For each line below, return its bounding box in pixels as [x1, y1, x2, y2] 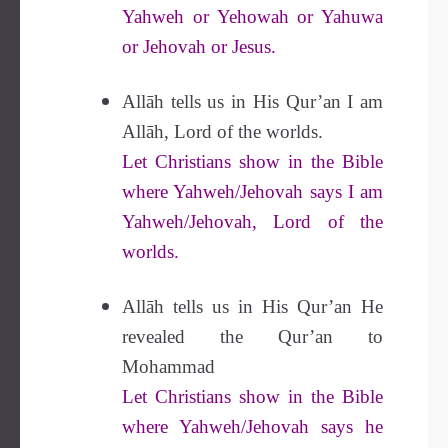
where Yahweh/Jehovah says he [122, 416, 383, 437]
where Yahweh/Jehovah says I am [122, 181, 383, 202]
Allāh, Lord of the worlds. [122, 121, 323, 142]
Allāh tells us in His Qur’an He [122, 296, 383, 317]
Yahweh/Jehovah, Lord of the [122, 211, 383, 232]
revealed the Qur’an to [122, 326, 383, 347]
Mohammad [122, 356, 215, 377]
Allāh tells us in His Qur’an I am [122, 91, 383, 112]
